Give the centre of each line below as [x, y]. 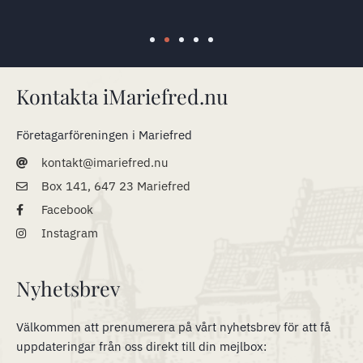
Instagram [69, 233]
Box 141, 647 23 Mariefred [115, 186]
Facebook [67, 209]
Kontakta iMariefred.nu [122, 96]
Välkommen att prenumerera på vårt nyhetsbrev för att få [173, 327]
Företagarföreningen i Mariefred [104, 135]
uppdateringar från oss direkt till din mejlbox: [141, 346]
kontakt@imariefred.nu [105, 162]
